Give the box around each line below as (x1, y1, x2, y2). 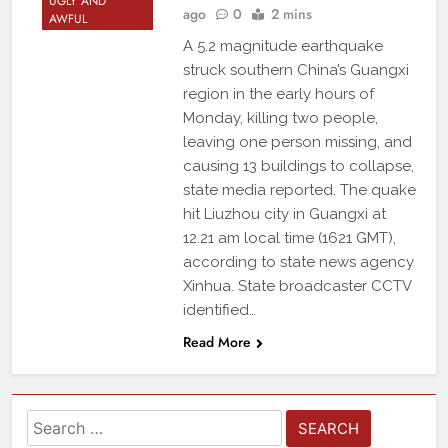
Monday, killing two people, (182, 109, 378, 128)
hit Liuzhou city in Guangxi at (182, 205, 386, 224)
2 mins (270, 4, 312, 25)
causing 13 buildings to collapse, (182, 157, 414, 176)
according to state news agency (182, 253, 414, 272)
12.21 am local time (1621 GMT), (182, 229, 396, 248)
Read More (182, 332, 251, 353)
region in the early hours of (182, 85, 374, 104)
